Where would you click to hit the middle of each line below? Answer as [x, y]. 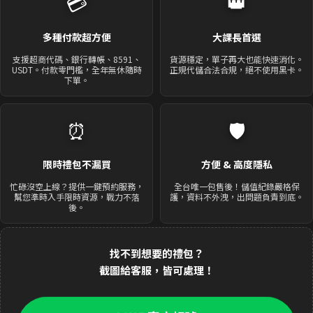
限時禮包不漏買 [77, 165]
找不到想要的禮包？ [156, 254]
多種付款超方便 [77, 37]
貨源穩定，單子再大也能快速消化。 [236, 59]
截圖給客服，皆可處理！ [156, 270]
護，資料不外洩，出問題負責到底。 [236, 197]
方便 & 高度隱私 [236, 165]
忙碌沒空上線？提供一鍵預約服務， [77, 187]
